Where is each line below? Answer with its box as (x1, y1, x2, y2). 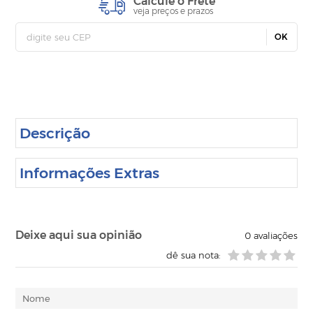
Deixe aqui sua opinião (15, 228, 143, 242)
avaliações (250, 230, 298, 242)
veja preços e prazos (133, 6, 213, 17)
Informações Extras (20, 164, 160, 182)
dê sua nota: (166, 249, 221, 261)
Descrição (20, 124, 91, 143)
